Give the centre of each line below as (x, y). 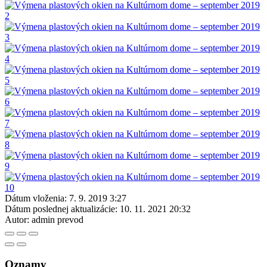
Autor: (17, 219)
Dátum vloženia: (36, 198)
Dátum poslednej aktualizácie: (61, 209)
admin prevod (58, 219)
